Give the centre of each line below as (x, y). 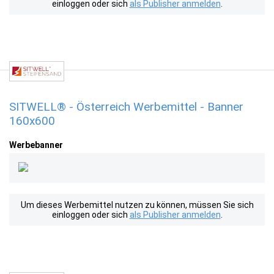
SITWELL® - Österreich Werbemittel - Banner (126, 107)
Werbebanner (36, 145)
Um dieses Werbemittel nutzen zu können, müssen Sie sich (137, 205)
